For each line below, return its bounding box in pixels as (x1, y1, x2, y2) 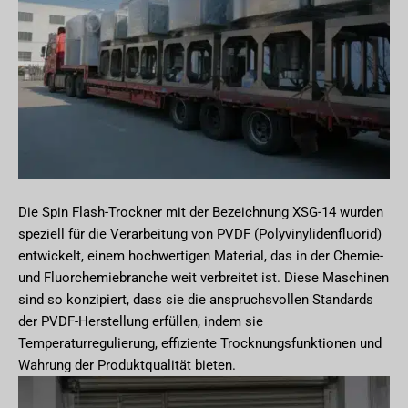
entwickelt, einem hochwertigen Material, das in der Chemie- (18, 248, 383, 265)
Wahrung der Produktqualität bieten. (18, 357, 236, 374)
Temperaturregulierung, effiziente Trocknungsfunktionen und (18, 335, 382, 352)
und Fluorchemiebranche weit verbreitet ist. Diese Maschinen (18, 270, 389, 287)
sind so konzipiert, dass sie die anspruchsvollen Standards (18, 291, 373, 309)
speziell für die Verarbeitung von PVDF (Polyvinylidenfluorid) (18, 226, 382, 243)
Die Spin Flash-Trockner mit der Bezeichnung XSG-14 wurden (18, 204, 383, 221)
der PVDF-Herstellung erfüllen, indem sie (18, 313, 263, 331)
